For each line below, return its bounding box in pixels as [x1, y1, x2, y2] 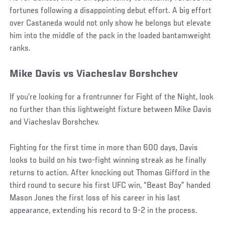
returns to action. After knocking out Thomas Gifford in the [10, 168, 210, 178]
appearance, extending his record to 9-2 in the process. [10, 206, 198, 215]
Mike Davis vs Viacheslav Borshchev [10, 69, 178, 80]
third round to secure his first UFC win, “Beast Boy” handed [10, 181, 211, 190]
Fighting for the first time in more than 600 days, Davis [10, 143, 198, 153]
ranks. [10, 44, 31, 53]
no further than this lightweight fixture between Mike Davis [10, 105, 212, 115]
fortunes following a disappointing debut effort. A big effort [10, 6, 212, 16]
